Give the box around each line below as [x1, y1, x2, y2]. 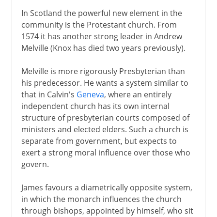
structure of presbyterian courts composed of [21, 112, 189, 123]
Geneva [76, 89, 104, 100]
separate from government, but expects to [21, 135, 177, 146]
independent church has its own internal [21, 100, 170, 111]
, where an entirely [104, 89, 171, 100]
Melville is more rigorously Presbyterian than [21, 65, 185, 77]
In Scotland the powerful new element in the [21, 7, 182, 18]
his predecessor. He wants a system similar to [21, 77, 188, 88]
